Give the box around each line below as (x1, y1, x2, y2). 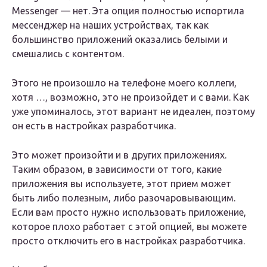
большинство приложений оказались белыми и (12, 34, 228, 45)
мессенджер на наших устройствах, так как (12, 20, 209, 31)
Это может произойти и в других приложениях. (12, 150, 226, 161)
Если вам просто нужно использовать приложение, (12, 207, 246, 218)
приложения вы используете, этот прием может (12, 178, 231, 190)
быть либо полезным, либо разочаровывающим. (12, 193, 235, 204)
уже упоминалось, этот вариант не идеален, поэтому (12, 106, 255, 117)
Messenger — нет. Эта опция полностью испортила (12, 5, 244, 17)
